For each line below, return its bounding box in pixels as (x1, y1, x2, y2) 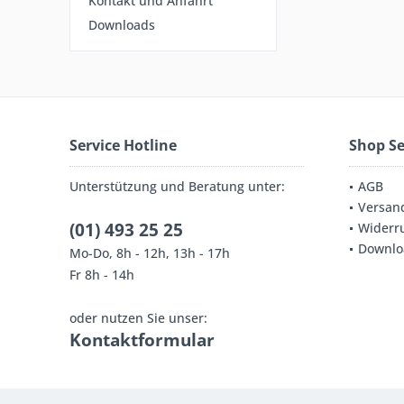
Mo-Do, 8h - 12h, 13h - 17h (69, 244, 230, 262)
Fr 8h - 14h (69, 266, 134, 283)
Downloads (88, 16, 155, 33)
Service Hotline (69, 135, 177, 155)
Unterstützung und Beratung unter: (69, 178, 285, 195)
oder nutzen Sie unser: (69, 309, 207, 326)
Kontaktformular (69, 328, 215, 352)
